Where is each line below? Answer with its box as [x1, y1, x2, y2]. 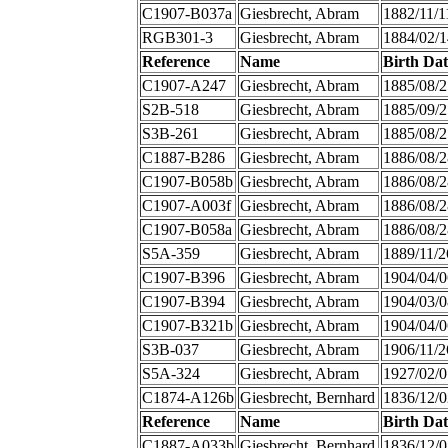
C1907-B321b [141, 317, 233, 335]
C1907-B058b [141, 173, 233, 191]
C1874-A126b [141, 389, 234, 407]
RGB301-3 [141, 29, 213, 47]
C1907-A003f [141, 197, 231, 215]
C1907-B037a [141, 5, 232, 23]
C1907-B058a [141, 221, 232, 239]
